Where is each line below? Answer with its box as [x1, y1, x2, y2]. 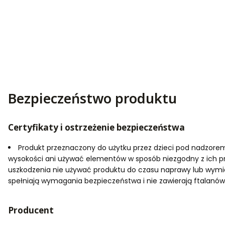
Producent [8, 204, 54, 216]
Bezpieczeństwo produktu [8, 89, 177, 108]
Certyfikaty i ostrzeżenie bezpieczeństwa [8, 122, 185, 134]
